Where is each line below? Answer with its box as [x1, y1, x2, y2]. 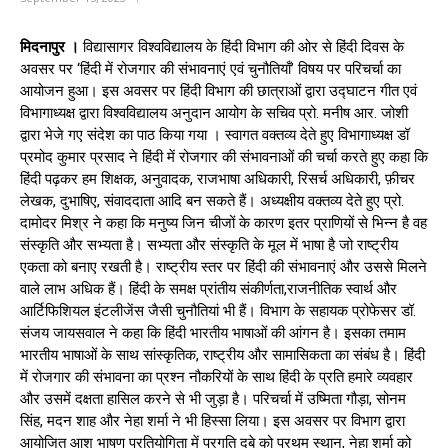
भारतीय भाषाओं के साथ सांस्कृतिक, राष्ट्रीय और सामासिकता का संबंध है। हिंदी [20, 345, 425, 364]
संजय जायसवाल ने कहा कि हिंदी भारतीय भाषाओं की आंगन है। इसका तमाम [20, 323, 406, 342]
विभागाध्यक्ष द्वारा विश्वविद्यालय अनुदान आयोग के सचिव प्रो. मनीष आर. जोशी [20, 103, 408, 122]
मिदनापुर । [20, 37, 79, 56]
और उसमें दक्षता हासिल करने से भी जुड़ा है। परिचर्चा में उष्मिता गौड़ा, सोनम [20, 389, 406, 408]
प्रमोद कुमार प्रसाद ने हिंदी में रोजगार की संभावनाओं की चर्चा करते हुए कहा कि [20, 147, 428, 166]
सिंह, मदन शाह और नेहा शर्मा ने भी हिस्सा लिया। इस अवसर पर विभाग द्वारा [20, 411, 405, 430]
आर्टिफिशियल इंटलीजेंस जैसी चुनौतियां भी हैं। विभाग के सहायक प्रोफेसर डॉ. [20, 301, 416, 320]
